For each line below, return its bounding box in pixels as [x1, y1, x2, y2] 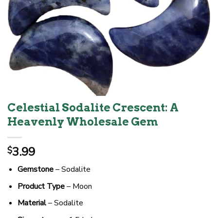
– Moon [64, 181, 92, 192]
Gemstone [17, 164, 54, 175]
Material [17, 198, 46, 209]
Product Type [17, 181, 65, 192]
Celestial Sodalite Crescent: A [7, 101, 179, 115]
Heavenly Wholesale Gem [7, 115, 158, 129]
